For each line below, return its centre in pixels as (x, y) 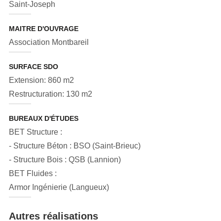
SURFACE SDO (33, 67)
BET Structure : (35, 132)
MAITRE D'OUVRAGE (43, 29)
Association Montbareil (49, 42)
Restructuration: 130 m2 (50, 94)
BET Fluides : (33, 173)
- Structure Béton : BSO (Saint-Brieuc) (74, 146)
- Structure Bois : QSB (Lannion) (65, 160)
